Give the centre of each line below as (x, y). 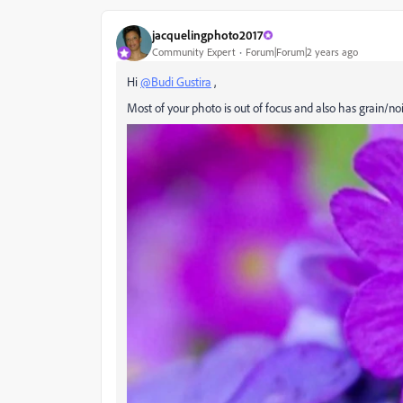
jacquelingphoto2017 (207, 35)
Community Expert (194, 52)
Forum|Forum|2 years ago (302, 52)
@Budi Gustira (176, 81)
